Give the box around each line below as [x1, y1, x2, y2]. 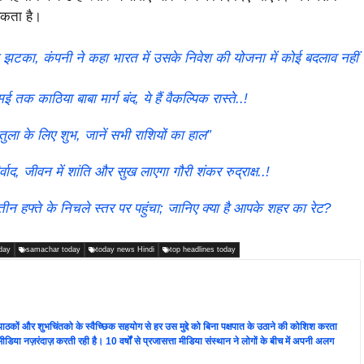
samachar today [26, 245, 80, 254]
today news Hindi [96, 245, 154, 254]
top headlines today [170, 245, 236, 254]
